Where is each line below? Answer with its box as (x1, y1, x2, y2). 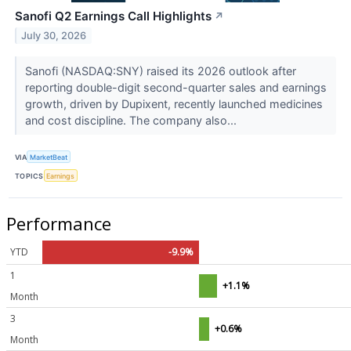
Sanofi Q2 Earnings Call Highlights (15, 9, 212, 24)
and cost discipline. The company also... (24, 114, 240, 128)
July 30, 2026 (21, 29, 87, 42)
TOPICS (15, 171, 44, 180)
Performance (6, 212, 111, 236)
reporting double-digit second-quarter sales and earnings (24, 81, 327, 95)
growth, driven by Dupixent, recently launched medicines (24, 97, 323, 111)
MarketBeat (30, 152, 68, 161)
